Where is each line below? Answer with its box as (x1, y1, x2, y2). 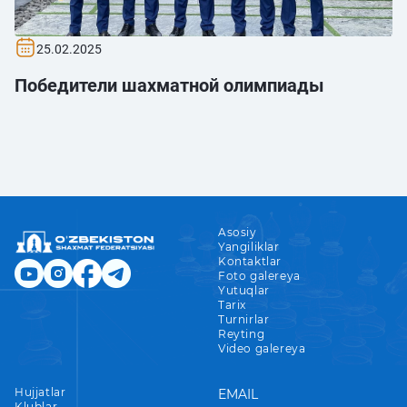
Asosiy (218, 225, 257, 239)
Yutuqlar (218, 283, 270, 297)
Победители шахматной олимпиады (15, 74, 324, 96)
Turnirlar (218, 313, 270, 326)
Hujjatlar (15, 385, 66, 399)
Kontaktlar (218, 254, 282, 268)
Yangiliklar (218, 240, 280, 253)
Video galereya (218, 342, 306, 355)
